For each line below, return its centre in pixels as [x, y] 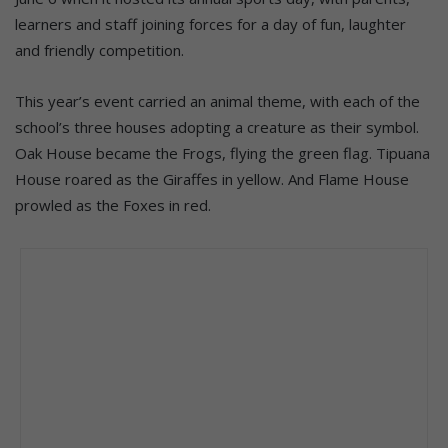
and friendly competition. [99, 49]
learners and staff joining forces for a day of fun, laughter [210, 23]
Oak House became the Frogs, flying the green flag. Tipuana [222, 152]
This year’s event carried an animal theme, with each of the [217, 100]
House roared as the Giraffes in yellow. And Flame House [212, 178]
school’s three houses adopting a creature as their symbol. [217, 126]
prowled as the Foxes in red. [113, 204]
